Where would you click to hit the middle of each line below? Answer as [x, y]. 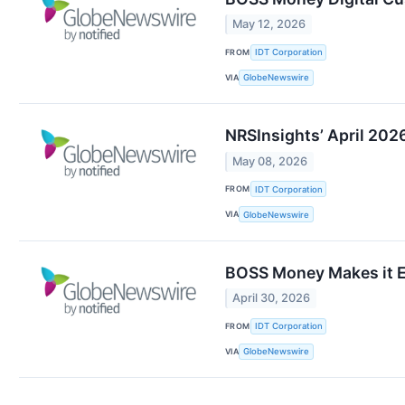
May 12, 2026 [269, 24]
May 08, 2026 [270, 161]
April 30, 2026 [272, 298]
